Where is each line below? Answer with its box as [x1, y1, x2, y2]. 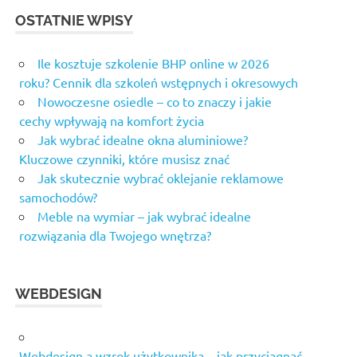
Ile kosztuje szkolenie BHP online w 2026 [37, 55, 269, 72]
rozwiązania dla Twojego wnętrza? [19, 227, 211, 244]
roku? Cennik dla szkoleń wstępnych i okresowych [19, 74, 298, 91]
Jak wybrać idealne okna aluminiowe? [37, 131, 248, 148]
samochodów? [19, 189, 97, 206]
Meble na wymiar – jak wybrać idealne [37, 208, 251, 225]
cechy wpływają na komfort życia [19, 112, 204, 129]
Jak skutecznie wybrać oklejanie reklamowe [37, 170, 284, 186]
